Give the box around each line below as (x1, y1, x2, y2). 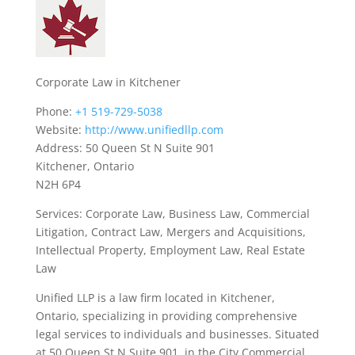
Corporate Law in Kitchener (35, 74, 181, 90)
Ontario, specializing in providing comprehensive (35, 308, 297, 323)
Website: (35, 122, 85, 137)
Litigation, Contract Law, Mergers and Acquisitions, (35, 224, 306, 239)
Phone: (35, 104, 75, 119)
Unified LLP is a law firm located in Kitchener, (35, 290, 275, 305)
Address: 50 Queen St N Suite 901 (35, 140, 215, 155)
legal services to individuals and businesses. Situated (35, 326, 319, 342)
